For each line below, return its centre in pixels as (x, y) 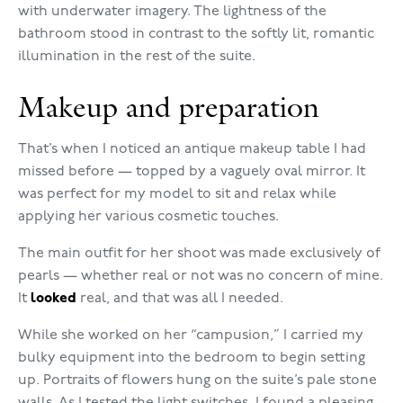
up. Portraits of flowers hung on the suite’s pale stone (197, 381)
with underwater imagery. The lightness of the (172, 12)
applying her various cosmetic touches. (148, 217)
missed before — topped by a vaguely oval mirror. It (192, 172)
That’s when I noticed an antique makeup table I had (192, 149)
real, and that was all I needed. (180, 299)
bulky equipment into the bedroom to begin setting (192, 358)
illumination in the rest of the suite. (137, 57)
